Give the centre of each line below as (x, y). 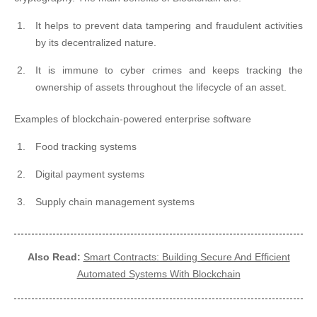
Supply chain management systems (115, 202)
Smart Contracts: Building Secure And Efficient (186, 257)
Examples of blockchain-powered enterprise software (133, 119)
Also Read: (54, 257)
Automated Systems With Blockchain (158, 274)
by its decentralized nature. (96, 42)
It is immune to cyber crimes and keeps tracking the (169, 70)
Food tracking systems (86, 146)
